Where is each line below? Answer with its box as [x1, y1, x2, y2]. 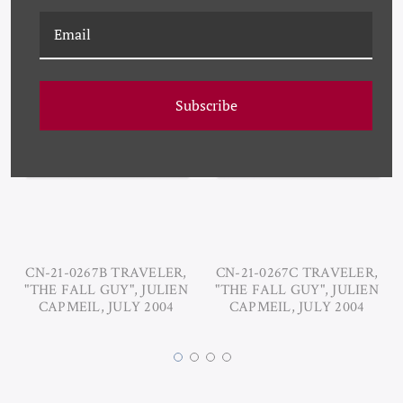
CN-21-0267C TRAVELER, [215, 264, 379, 282]
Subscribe [175, 95, 237, 115]
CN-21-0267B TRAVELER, [25, 264, 187, 282]
